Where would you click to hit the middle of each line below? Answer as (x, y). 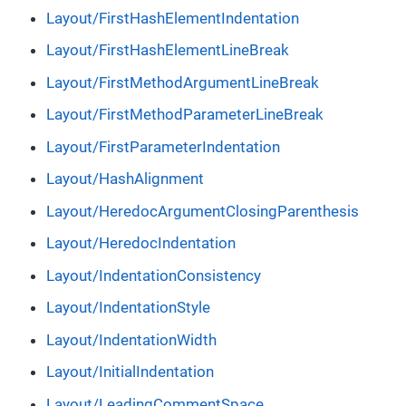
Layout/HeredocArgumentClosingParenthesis (203, 211)
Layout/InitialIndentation (130, 372)
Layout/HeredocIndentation (141, 243)
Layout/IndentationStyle (128, 308)
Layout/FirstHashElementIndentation (173, 18)
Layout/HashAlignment (125, 179)
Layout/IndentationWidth (131, 339)
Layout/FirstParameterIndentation (163, 146)
